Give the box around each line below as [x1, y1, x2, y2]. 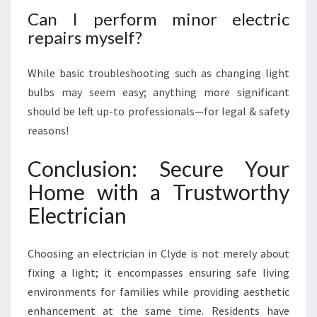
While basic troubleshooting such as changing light [28, 66, 289, 80]
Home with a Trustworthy [28, 179, 289, 204]
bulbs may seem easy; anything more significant [28, 85, 289, 99]
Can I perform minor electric [28, 8, 289, 29]
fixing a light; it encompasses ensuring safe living [28, 265, 289, 279]
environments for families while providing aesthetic [28, 284, 289, 299]
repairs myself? [28, 27, 142, 47]
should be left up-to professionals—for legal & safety [28, 104, 289, 118]
